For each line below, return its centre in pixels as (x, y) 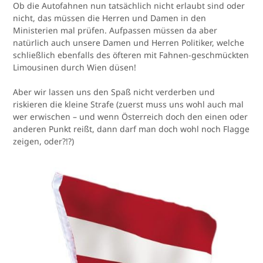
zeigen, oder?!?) (44, 141)
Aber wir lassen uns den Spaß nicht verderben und (114, 92)
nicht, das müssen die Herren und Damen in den (110, 18)
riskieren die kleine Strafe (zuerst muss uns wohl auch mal (129, 104)
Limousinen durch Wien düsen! (75, 68)
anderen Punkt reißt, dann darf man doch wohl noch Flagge (131, 129)
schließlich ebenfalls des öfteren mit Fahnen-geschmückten (131, 55)
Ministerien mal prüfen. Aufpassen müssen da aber (115, 31)
